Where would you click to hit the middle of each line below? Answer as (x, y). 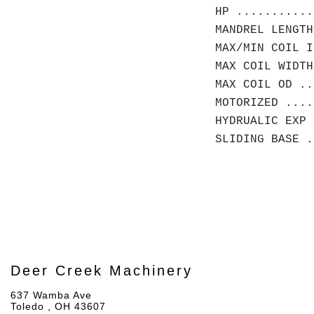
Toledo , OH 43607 (58, 306)
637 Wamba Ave (51, 295)
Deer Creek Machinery (102, 271)
